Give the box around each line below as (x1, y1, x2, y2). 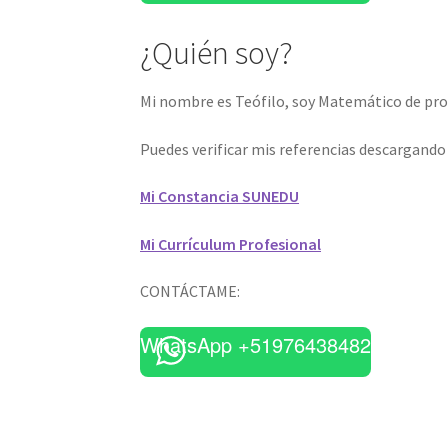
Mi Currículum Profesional (140, 233, 322, 254)
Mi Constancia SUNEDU (140, 186, 300, 207)
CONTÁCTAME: (140, 281, 241, 302)
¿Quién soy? (140, 32, 294, 73)
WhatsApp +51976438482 (140, 330, 372, 360)
